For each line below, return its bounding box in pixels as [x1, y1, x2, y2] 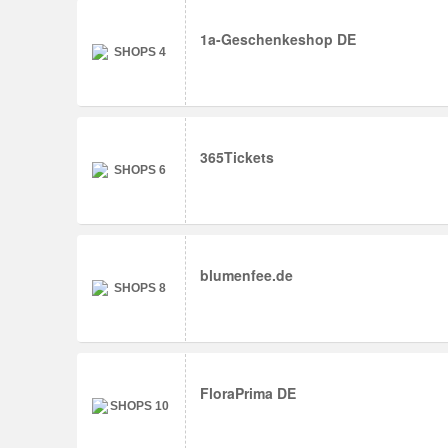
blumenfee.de [200, 265, 293, 285]
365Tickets [200, 147, 274, 167]
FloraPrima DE [200, 383, 296, 403]
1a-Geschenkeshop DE [200, 29, 356, 49]
